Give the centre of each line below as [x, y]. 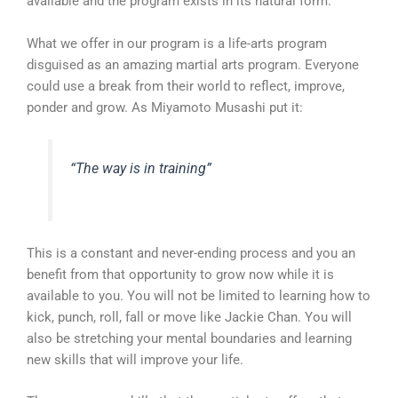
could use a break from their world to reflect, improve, [186, 86]
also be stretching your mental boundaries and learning [189, 338]
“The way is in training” [141, 168]
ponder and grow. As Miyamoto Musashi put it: [165, 107]
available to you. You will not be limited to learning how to [199, 295]
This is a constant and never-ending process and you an [191, 253]
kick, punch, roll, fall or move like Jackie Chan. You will [189, 317]
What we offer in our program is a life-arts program [177, 43]
